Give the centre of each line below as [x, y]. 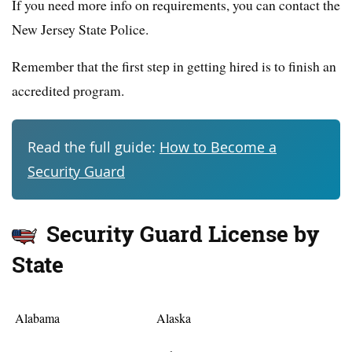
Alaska [173, 318]
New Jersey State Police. [80, 29]
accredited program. [68, 91]
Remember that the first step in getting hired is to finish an [174, 66]
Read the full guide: [93, 148]
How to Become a [218, 148]
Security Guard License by [180, 235]
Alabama [38, 318]
